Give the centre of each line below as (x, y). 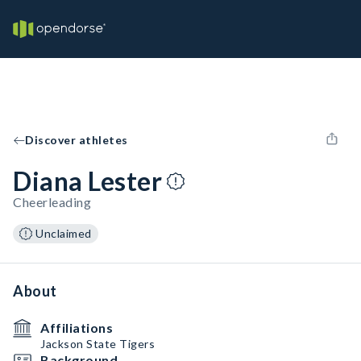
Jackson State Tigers (98, 344)
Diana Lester (87, 181)
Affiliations (77, 328)
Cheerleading (52, 202)
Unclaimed (64, 233)
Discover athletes (77, 140)
